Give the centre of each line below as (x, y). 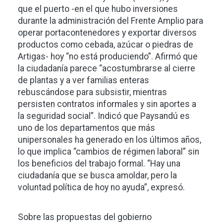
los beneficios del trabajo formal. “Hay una (99, 164)
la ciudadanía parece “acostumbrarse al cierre (107, 69)
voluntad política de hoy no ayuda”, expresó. (101, 188)
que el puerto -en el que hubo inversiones (98, 9)
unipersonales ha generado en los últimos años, (110, 140)
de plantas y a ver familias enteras (83, 81)
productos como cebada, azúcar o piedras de (106, 45)
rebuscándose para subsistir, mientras (92, 92)
